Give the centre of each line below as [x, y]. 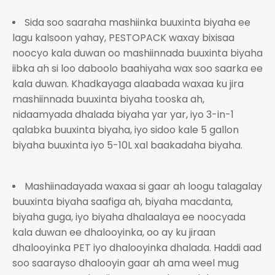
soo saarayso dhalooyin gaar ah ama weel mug [126, 263]
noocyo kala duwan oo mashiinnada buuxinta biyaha [137, 53]
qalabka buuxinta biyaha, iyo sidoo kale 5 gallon [126, 130]
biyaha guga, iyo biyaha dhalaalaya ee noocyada [129, 217]
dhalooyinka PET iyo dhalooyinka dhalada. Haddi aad [137, 248]
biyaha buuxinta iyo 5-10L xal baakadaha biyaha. [127, 145]
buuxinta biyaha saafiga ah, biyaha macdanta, [122, 202]
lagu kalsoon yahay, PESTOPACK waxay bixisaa [123, 38]
